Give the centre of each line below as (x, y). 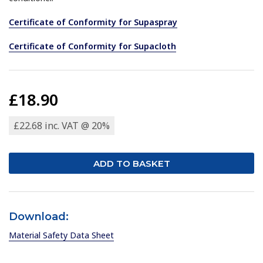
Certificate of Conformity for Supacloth (93, 46)
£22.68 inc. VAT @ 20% (62, 126)
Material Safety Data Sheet (62, 235)
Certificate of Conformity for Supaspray (93, 22)
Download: (39, 217)
